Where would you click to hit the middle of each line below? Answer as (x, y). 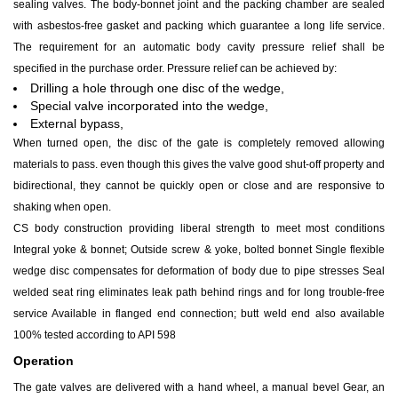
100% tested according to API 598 (95, 334)
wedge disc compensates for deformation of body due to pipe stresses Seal (199, 271)
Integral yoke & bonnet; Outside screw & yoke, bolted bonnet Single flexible (199, 249)
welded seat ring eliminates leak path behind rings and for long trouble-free (199, 292)
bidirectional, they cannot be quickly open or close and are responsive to (199, 185)
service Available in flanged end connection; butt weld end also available (199, 313)
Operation (44, 360)
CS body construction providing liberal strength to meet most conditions (199, 228)
